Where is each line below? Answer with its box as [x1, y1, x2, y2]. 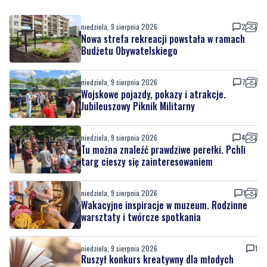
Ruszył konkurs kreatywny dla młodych [81, 208, 234, 223]
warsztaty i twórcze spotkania [81, 166, 201, 181]
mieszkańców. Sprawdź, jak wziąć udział [81, 220, 235, 235]
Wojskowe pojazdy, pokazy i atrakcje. [81, 43, 226, 58]
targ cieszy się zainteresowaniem [81, 110, 213, 125]
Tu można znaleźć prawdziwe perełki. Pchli [81, 98, 246, 113]
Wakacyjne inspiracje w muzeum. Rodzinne [81, 154, 247, 169]
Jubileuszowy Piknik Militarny [81, 55, 195, 70]
